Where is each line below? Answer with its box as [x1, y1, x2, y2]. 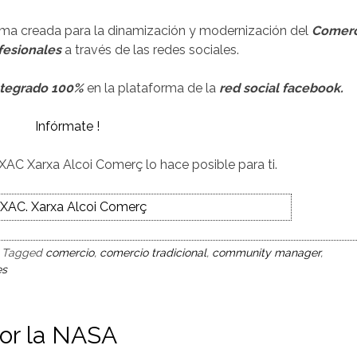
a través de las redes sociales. [61, 42, 239, 57]
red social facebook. [219, 80, 343, 96]
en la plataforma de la [84, 80, 219, 96]
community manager [212, 246, 320, 259]
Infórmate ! [34, 119, 100, 134]
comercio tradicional [100, 246, 206, 259]
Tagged [2, 246, 45, 259]
